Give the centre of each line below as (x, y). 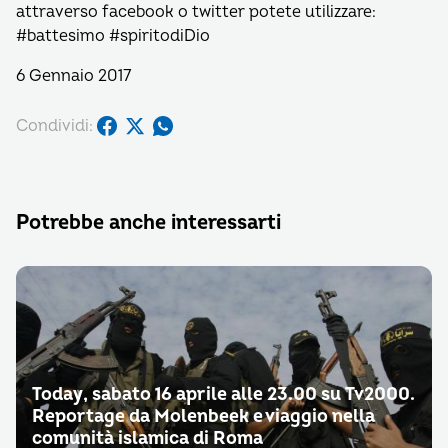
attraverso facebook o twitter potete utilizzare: (196, 12)
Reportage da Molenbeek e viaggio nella (203, 416)
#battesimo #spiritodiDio (113, 36)
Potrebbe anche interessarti (148, 222)
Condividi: (54, 125)
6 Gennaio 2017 (73, 76)
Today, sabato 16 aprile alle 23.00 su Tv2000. (223, 394)
